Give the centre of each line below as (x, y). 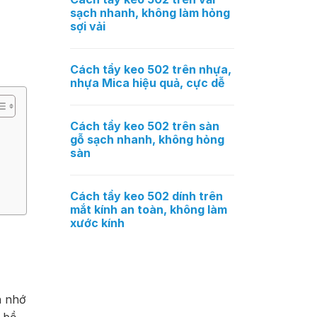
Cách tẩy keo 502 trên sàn (144, 126)
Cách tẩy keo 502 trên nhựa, (150, 69)
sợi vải (87, 26)
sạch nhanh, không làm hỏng (150, 13)
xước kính (97, 223)
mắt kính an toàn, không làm (148, 209)
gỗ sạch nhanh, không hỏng (147, 139)
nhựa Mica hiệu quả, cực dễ (147, 83)
